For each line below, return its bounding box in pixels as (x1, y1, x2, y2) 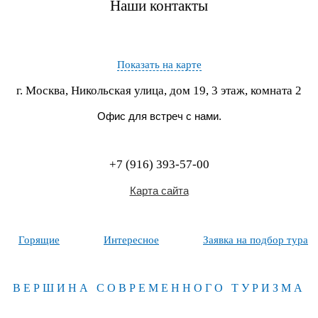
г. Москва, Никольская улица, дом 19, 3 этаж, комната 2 (16, 84, 302, 97)
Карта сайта (129, 185, 189, 197)
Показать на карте (116, 59, 202, 70)
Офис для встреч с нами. (97, 110, 221, 122)
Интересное (104, 234, 159, 246)
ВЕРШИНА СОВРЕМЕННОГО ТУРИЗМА (13, 282, 305, 294)
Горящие (18, 234, 60, 246)
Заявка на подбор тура (203, 234, 308, 246)
